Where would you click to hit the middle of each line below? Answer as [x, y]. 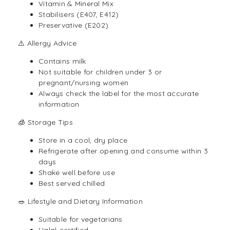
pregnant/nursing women [84, 83]
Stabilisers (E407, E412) [79, 15]
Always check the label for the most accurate [119, 94]
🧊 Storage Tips [45, 122]
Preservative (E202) [74, 25]
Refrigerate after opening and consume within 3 [123, 151]
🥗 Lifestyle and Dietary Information [80, 202]
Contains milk [62, 61]
